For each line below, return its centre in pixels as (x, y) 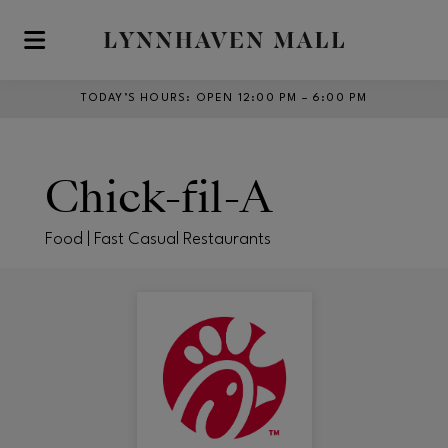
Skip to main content (89, 48)
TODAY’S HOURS (133, 98)
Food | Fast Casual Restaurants (158, 239)
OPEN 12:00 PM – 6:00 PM (281, 98)
